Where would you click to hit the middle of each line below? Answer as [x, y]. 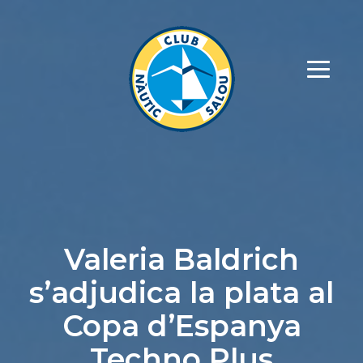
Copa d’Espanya [181, 326]
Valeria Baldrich [181, 259]
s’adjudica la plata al [181, 293]
